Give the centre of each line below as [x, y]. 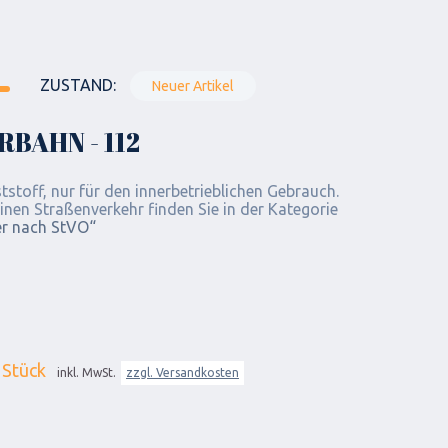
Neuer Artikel [193, 86]
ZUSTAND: [78, 85]
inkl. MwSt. [85, 372]
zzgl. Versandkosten [182, 372]
